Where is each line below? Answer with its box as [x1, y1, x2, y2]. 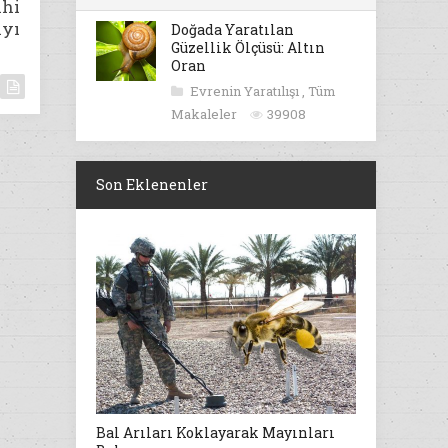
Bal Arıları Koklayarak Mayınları [96, 423, 335, 442]
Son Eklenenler [96, 175, 208, 194]
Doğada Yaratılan [171, 20, 294, 39]
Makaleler [171, 105, 240, 123]
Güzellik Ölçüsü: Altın [171, 38, 325, 57]
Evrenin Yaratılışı [190, 82, 302, 100]
